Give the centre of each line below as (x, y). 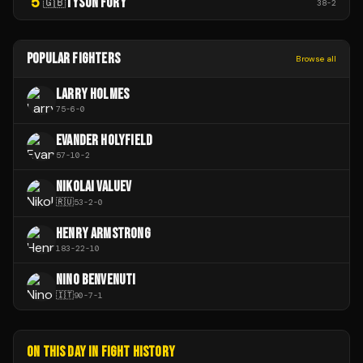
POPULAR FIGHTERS (73, 59)
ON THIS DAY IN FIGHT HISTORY (101, 352)
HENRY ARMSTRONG (103, 234)
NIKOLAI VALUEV (94, 187)
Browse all (316, 59)
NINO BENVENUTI (96, 280)
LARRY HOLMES (93, 95)
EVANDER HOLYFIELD (105, 141)
